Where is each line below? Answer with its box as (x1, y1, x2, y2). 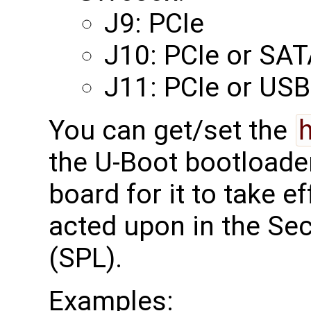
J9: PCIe (104, 8, 204, 40)
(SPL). (49, 242, 122, 275)
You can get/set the (49, 115, 294, 147)
